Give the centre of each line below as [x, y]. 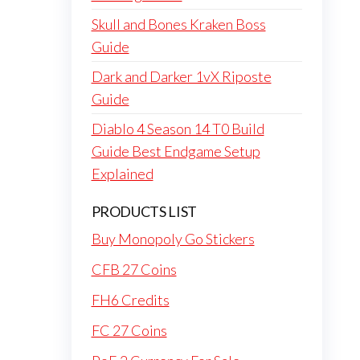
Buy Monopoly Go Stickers [173, 239]
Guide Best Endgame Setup [176, 151]
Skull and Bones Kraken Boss [178, 24]
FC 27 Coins [129, 330]
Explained [122, 174]
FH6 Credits [130, 300]
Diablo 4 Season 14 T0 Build [178, 129]
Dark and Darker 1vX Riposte [181, 76]
